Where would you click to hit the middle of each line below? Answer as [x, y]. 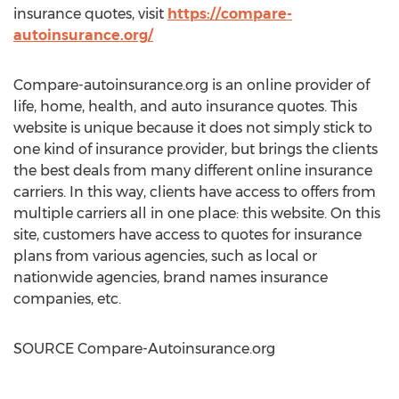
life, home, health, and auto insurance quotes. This [185, 106]
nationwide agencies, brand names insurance [171, 277]
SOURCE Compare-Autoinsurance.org [144, 349]
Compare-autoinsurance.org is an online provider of [191, 85]
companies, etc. [67, 299]
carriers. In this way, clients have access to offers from [195, 192]
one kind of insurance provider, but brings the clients [195, 149]
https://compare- [230, 14]
